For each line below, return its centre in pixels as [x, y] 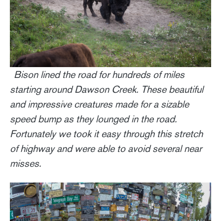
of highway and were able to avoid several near [106, 148]
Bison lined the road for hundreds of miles [99, 74]
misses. [26, 163]
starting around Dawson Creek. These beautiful [107, 89]
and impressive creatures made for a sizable [99, 104]
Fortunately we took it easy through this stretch [106, 134]
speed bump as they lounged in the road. [93, 119]
